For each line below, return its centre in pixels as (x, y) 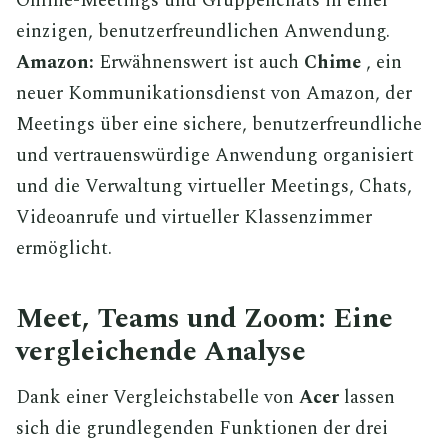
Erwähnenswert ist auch (199, 62)
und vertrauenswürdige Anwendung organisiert (215, 155)
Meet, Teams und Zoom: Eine (204, 318)
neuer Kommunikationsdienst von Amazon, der (214, 93)
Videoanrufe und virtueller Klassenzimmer (194, 217)
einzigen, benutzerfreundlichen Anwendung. (203, 31)
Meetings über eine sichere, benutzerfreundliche (219, 124)
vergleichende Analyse (161, 351)
